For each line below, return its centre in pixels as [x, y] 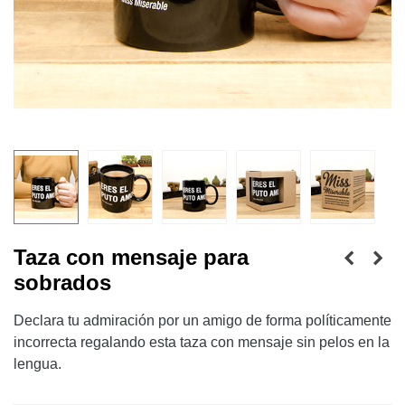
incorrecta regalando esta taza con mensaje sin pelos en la [202, 342]
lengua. [38, 363]
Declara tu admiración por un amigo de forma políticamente [202, 320]
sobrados [62, 282]
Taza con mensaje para [131, 257]
